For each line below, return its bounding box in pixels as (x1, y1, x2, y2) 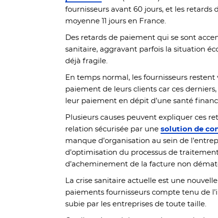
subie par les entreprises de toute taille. (65, 200, 209, 208)
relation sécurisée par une (65, 126, 161, 133)
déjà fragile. (65, 57, 110, 65)
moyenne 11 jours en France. (65, 18, 168, 25)
